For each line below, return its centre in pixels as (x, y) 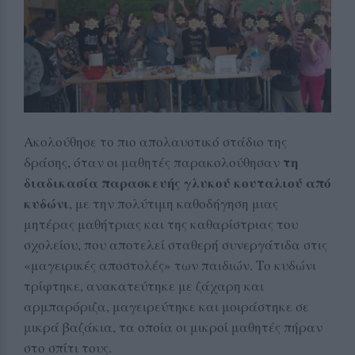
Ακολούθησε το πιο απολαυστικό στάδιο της (155, 142)
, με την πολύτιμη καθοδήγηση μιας (174, 204)
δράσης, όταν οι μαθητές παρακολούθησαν (153, 162)
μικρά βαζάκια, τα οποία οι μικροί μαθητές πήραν (173, 327)
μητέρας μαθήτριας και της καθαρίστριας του (161, 224)
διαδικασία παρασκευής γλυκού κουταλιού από (177, 183)
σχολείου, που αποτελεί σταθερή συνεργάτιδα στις (176, 245)
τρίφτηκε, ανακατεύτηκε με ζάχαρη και (144, 286)
